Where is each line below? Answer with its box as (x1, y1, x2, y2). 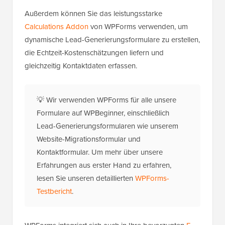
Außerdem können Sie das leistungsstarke (25, 8, 162, 20)
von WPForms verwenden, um (88, 21, 188, 33)
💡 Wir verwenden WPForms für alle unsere (37, 94, 176, 106)
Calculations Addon (25, 21, 88, 33)
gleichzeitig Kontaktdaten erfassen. (25, 60, 137, 72)
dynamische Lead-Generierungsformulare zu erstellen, (25, 34, 200, 46)
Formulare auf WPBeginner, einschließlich (37, 107, 169, 119)
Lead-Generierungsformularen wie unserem (37, 121, 178, 132)
